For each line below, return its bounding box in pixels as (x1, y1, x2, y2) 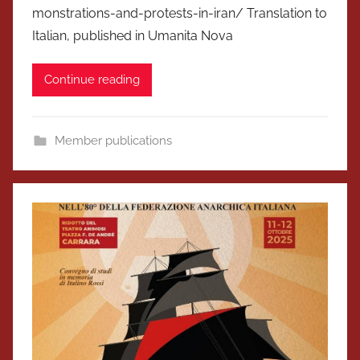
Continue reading (44, 72, 140, 88)
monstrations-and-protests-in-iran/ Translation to (32, 5, 327, 21)
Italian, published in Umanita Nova (32, 27, 233, 43)
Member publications (54, 133, 172, 148)
